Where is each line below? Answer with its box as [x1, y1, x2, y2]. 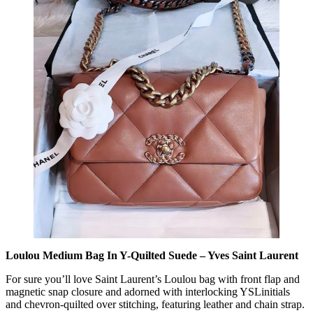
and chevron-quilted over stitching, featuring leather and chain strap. [6, 298, 305, 310]
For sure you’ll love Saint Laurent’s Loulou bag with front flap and [6, 272, 300, 285]
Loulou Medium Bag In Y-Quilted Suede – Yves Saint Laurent [6, 249, 298, 261]
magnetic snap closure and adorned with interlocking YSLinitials [6, 285, 290, 298]
